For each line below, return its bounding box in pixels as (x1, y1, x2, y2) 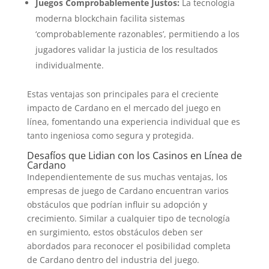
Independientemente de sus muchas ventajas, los (26, 171, 228, 183)
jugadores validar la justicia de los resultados (35, 44, 218, 55)
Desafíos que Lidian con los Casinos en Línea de (26, 149, 242, 162)
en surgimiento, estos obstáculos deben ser (26, 226, 203, 238)
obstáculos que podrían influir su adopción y (26, 199, 207, 210)
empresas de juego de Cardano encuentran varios (26, 185, 229, 196)
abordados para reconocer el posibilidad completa (26, 240, 231, 252)
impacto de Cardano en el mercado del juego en (26, 102, 221, 113)
